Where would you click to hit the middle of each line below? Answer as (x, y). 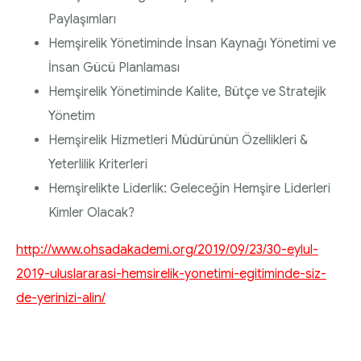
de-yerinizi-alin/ (61, 298)
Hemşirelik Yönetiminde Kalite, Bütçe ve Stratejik (187, 91)
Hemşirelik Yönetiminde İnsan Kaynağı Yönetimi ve (192, 43)
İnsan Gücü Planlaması (114, 67)
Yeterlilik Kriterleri (98, 164)
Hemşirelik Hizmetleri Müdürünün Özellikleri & (178, 140)
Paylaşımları (82, 19)
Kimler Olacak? (91, 212)
